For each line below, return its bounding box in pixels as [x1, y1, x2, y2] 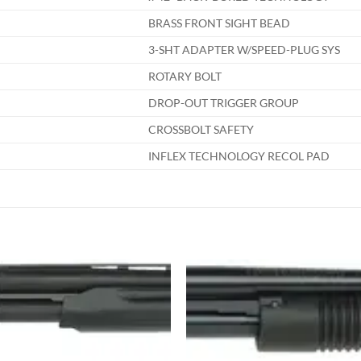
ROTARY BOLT [148, 69, 222, 84]
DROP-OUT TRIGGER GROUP [148, 96, 300, 110]
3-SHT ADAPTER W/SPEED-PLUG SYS [148, 43, 341, 57]
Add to [128, 298, 157, 309]
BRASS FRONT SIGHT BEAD [148, 16, 291, 31]
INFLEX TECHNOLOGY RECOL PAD [148, 149, 330, 164]
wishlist [127, 309, 159, 321]
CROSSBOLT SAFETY [148, 122, 255, 137]
